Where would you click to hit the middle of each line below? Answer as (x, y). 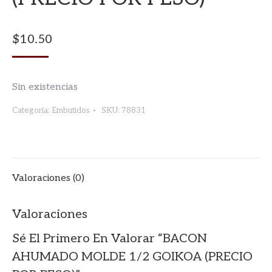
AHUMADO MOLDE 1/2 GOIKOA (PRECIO (132, 257)
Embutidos (71, 110)
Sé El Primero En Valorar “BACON (110, 238)
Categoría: (32, 110)
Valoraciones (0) (48, 178)
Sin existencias (45, 87)
